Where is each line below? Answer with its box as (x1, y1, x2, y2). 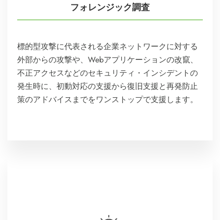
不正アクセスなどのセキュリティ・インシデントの (17, 67, 198, 79)
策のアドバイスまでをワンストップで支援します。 (17, 94, 198, 106)
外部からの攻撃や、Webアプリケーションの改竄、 (17, 54, 198, 66)
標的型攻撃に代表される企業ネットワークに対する (17, 41, 198, 53)
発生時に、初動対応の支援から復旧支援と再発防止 (17, 81, 198, 92)
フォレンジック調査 (70, 1, 150, 13)
